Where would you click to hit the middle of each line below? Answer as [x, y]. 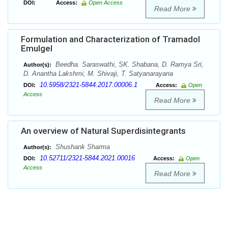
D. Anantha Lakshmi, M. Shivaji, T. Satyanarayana [98, 74]
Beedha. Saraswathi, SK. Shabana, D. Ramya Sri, [129, 65]
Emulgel [37, 49]
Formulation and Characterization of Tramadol [110, 39]
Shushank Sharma [82, 147]
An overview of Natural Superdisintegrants [103, 131]
